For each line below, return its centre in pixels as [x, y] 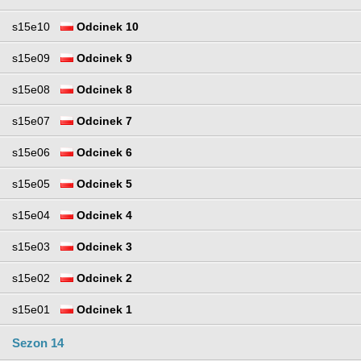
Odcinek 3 [103, 247]
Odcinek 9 [103, 58]
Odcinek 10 [106, 27]
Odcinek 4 [103, 216]
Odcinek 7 [103, 121]
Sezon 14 [38, 343]
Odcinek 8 [103, 90]
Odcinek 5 [103, 184]
